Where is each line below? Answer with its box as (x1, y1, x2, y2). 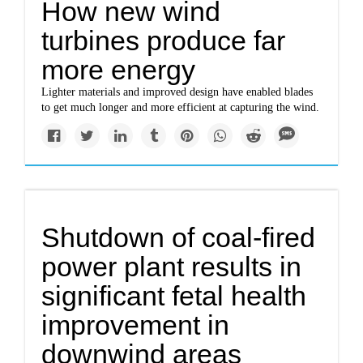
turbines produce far (41, 25, 286, 56)
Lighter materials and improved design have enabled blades (41, 86, 314, 98)
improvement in (41, 310, 230, 340)
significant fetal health (41, 280, 307, 311)
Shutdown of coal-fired (41, 222, 316, 253)
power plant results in (41, 251, 302, 282)
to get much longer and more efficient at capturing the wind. (41, 101, 320, 113)
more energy (41, 54, 196, 85)
